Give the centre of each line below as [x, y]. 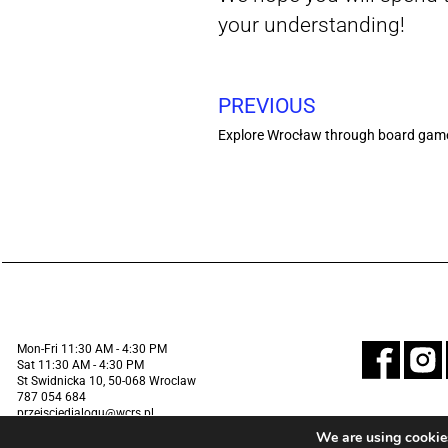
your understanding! [311, 25]
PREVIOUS [266, 106]
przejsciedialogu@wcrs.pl [85, 413]
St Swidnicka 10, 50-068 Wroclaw [106, 381]
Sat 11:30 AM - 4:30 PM [80, 365]
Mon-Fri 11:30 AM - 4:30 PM [92, 349]
